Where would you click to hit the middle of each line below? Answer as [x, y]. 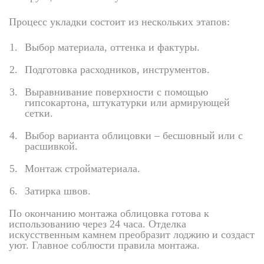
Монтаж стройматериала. [82, 169]
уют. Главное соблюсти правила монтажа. [104, 245]
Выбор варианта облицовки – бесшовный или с [134, 136]
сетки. [39, 113]
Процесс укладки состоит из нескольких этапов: [119, 22]
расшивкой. [51, 146]
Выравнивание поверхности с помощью [116, 92]
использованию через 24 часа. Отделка [98, 224]
